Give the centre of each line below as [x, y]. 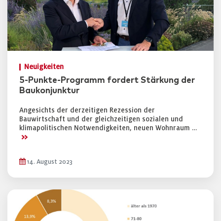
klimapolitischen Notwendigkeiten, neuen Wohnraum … [108, 128]
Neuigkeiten [44, 67]
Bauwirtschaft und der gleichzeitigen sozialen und [101, 119]
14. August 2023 [49, 162]
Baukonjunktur [49, 91]
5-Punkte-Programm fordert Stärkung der [107, 80]
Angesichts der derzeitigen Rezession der [87, 110]
